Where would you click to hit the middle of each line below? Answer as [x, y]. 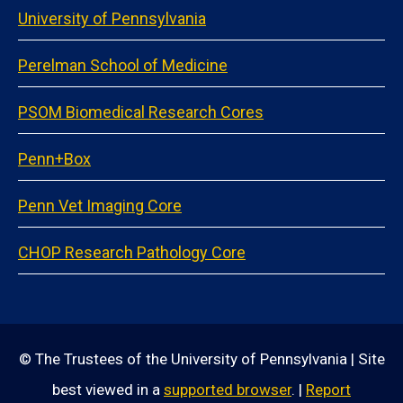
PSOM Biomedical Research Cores [141, 112]
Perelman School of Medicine [123, 66]
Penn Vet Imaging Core [100, 206]
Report [328, 390]
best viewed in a [108, 390]
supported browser [228, 390]
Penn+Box [54, 159]
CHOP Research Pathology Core [132, 253]
